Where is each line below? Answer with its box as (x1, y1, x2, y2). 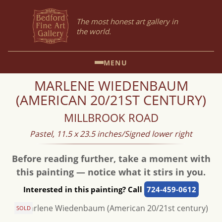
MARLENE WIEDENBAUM (34, 76, 188, 95)
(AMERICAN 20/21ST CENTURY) (16, 91, 206, 109)
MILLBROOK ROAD (63, 110, 159, 125)
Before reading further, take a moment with (11, 153, 211, 165)
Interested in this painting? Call (23, 184, 144, 194)
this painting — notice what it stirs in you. (16, 166, 206, 178)
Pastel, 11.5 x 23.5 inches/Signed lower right (30, 128, 192, 139)
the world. (76, 26, 111, 36)
